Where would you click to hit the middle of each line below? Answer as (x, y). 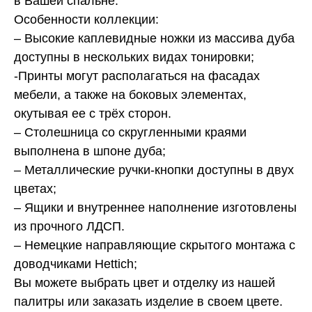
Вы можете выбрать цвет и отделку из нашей (145, 283)
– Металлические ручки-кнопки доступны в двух (154, 170)
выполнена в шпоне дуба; (90, 151)
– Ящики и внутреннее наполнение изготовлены (155, 208)
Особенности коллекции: (86, 20)
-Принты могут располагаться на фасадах (137, 76)
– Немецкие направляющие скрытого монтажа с (155, 245)
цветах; (35, 189)
